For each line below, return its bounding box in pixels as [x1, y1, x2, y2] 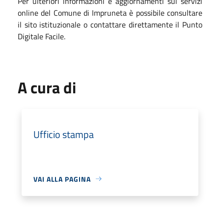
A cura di [18, 75, 76, 99]
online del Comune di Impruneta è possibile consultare [18, 6, 202, 19]
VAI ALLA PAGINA [33, 173, 91, 184]
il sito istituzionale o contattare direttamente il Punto [18, 18, 202, 30]
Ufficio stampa [33, 126, 94, 142]
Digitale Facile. [18, 30, 65, 42]
